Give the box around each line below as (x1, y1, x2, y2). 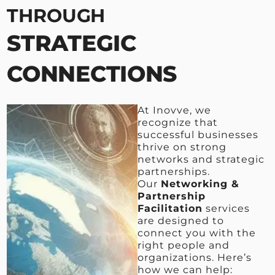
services (203, 202, 250, 214)
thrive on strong (137, 141, 227, 153)
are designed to (137, 214, 224, 227)
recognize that (137, 116, 218, 128)
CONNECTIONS (7, 60, 177, 87)
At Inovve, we (137, 104, 211, 116)
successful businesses (137, 128, 258, 141)
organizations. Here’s (137, 251, 252, 263)
